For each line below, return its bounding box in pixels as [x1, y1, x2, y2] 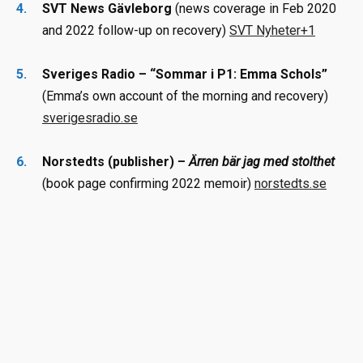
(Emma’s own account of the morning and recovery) [42, 88, 328, 105]
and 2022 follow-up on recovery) [42, 23, 229, 39]
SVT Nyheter [229, 23, 301, 39]
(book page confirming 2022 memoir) [42, 176, 254, 192]
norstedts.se [254, 176, 327, 192]
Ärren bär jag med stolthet [189, 154, 335, 170]
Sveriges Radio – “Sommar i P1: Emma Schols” [42, 66, 327, 83]
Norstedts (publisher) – [42, 154, 189, 170]
